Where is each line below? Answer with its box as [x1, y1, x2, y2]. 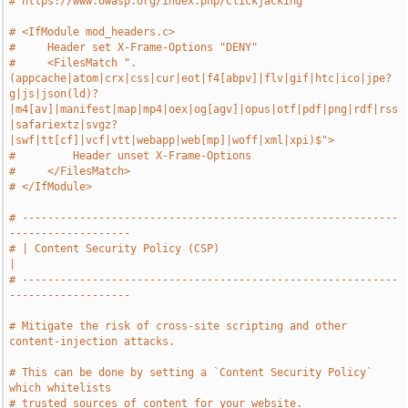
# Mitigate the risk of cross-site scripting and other [9, 320, 348, 332]
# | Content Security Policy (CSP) [9, 242, 220, 255]
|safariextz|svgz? [9, 118, 118, 131]
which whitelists [9, 382, 112, 394]
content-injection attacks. [9, 335, 176, 348]
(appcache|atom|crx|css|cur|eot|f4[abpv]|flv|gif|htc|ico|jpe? [9, 72, 393, 85]
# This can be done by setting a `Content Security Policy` [9, 366, 373, 379]
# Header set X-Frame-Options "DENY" [9, 41, 259, 54]
